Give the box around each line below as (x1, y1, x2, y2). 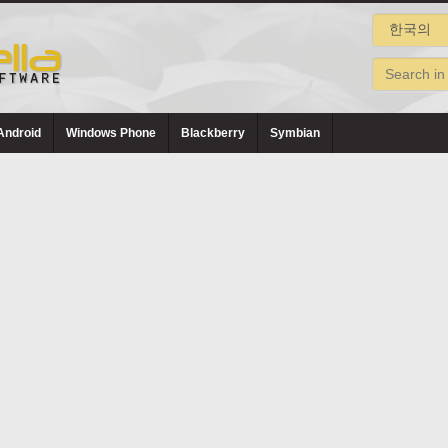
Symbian (270, 126, 320, 140)
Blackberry (181, 126, 245, 140)
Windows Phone (66, 126, 156, 140)
